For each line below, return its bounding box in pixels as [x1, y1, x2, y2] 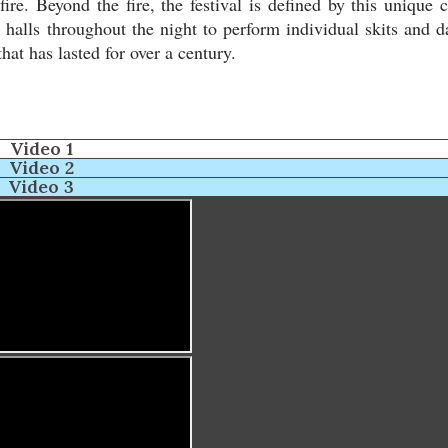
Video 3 [8, 174, 74, 198]
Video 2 [8, 155, 74, 179]
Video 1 [9, 136, 73, 160]
